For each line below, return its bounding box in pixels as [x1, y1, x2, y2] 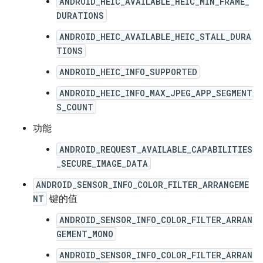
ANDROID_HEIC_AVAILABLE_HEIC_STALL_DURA [59, 31, 251, 43]
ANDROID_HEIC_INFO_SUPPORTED [59, 66, 197, 78]
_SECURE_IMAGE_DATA [56, 158, 148, 170]
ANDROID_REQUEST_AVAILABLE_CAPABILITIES [59, 144, 252, 156]
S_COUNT [56, 102, 93, 113]
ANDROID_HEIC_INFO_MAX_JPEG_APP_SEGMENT [59, 87, 252, 99]
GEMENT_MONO [56, 228, 113, 240]
